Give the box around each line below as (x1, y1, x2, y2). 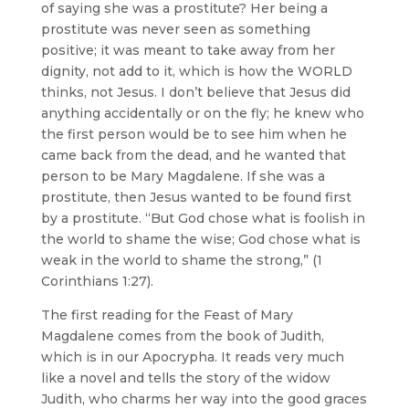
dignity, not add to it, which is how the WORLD (40, 62, 352, 79)
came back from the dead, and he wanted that (40, 146, 346, 163)
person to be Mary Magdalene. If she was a (40, 167, 325, 184)
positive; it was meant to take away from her (40, 41, 335, 58)
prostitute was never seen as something (40, 20, 310, 37)
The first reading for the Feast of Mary (40, 306, 293, 323)
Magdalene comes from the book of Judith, (40, 327, 324, 344)
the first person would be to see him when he (40, 125, 347, 142)
